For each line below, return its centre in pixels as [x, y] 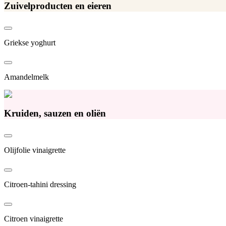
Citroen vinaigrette [34, 218]
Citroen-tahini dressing [40, 184]
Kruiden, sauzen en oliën [55, 114]
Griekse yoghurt [30, 42]
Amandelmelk [26, 77]
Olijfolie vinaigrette [35, 150]
